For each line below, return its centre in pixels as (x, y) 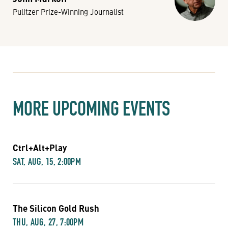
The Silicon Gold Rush (56, 208)
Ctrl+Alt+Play (40, 148)
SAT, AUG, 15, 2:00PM (47, 161)
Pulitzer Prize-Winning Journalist (68, 11)
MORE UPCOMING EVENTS (91, 108)
